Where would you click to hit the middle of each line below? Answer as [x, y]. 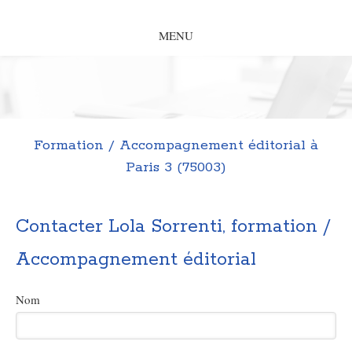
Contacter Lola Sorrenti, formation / [173, 227]
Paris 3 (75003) [176, 167]
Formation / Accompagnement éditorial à [176, 145]
